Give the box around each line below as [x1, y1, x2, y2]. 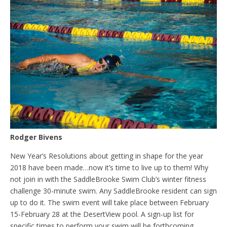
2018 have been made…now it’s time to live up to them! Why [10, 163, 208, 173]
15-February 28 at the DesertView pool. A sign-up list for [10, 209, 194, 219]
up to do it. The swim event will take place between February [10, 198, 209, 208]
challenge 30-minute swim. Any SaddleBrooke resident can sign [10, 186, 217, 196]
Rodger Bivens [10, 132, 62, 142]
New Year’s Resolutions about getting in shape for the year [10, 151, 203, 161]
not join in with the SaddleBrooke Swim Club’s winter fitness [10, 174, 206, 184]
